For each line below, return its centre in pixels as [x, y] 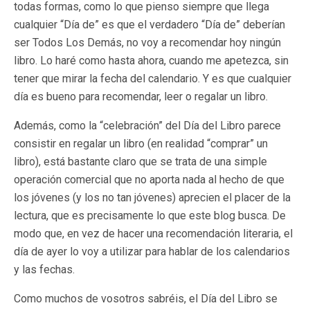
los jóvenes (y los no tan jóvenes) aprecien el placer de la [152, 198]
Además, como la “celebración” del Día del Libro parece [147, 126]
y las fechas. [44, 270]
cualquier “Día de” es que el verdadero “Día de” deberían [149, 25]
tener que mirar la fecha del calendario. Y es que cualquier [153, 79]
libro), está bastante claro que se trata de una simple [140, 162]
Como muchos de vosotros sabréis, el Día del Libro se [146, 299]
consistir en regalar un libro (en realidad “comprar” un [141, 144]
